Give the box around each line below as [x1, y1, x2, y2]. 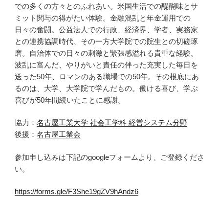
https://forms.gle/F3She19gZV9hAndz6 [15, 187, 138, 196]
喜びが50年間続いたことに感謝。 [15, 95, 127, 104]
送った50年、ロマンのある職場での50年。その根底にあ [15, 72, 199, 81]
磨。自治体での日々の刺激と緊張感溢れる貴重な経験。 [15, 48, 198, 57]
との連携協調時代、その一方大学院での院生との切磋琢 [15, 37, 198, 45]
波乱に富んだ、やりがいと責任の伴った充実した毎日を [15, 60, 198, 69]
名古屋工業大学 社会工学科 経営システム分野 [37, 118, 187, 127]
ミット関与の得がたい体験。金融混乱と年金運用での [15, 13, 191, 22]
